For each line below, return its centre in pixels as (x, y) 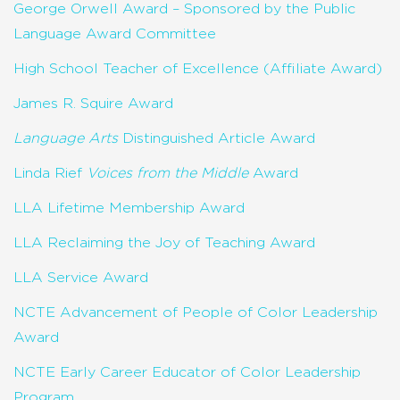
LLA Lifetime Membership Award (129, 208)
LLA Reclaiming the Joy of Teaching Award (164, 242)
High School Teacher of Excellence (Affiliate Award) (198, 68)
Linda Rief (50, 173)
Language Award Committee (115, 33)
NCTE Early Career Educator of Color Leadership (187, 372)
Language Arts (66, 138)
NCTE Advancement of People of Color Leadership (196, 312)
